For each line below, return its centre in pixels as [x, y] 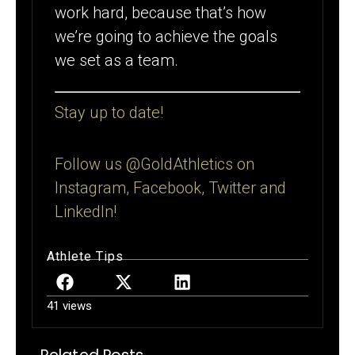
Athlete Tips [86, 257]
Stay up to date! [109, 113]
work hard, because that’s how [161, 13]
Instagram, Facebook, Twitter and [171, 187]
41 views [70, 306]
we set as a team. [117, 61]
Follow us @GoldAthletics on [155, 164]
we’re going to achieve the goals [166, 37]
